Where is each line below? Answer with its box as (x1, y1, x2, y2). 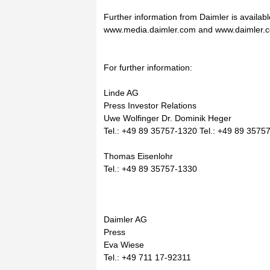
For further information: (104, 63, 192, 72)
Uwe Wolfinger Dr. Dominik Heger (104, 113, 231, 123)
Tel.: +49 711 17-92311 (104, 253, 191, 262)
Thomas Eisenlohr (104, 151, 173, 161)
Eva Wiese (104, 240, 144, 250)
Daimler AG (104, 215, 147, 224)
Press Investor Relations (104, 101, 196, 110)
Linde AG (104, 88, 139, 98)
